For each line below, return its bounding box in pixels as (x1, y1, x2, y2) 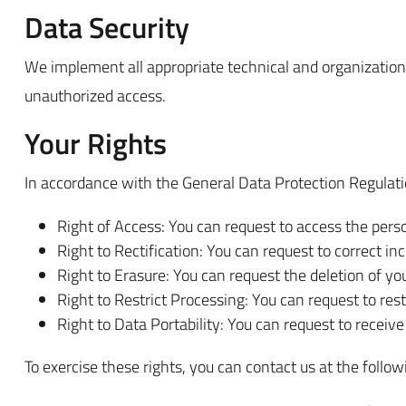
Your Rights (24, 121, 167, 166)
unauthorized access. (24, 83, 166, 109)
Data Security (24, 5, 189, 50)
